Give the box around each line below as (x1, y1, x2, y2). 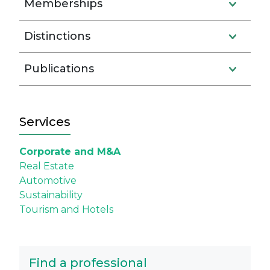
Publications (24, 62, 94, 75)
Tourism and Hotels (19, 204, 113, 215)
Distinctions (24, 30, 90, 43)
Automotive (19, 175, 77, 186)
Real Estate (19, 160, 74, 172)
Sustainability (19, 189, 83, 201)
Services (19, 115, 71, 129)
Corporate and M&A (19, 146, 121, 157)
